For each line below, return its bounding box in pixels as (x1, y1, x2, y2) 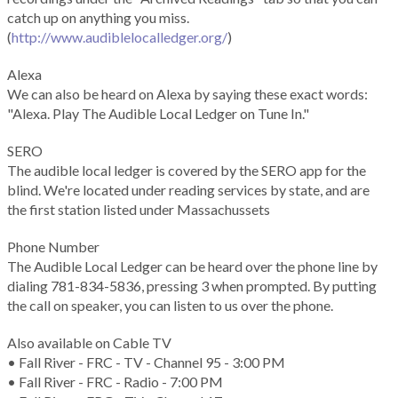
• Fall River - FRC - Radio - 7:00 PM (7, 373, 223, 391)
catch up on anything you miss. (7, 9, 189, 27)
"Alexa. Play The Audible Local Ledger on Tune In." (7, 105, 309, 123)
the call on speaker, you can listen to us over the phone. (7, 297, 333, 314)
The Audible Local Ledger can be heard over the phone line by (7, 258, 378, 275)
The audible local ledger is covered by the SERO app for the (7, 162, 366, 179)
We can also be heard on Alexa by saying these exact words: (7, 85, 368, 103)
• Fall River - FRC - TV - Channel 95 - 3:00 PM (7, 354, 285, 371)
